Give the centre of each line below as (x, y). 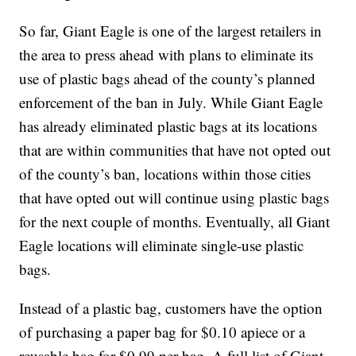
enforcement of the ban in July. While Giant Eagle (171, 103)
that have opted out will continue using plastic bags (174, 198)
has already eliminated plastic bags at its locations (168, 126)
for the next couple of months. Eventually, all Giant (175, 222)
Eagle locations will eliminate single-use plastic (162, 246)
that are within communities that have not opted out (175, 150)
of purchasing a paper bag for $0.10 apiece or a (163, 332)
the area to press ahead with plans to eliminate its (166, 55)
